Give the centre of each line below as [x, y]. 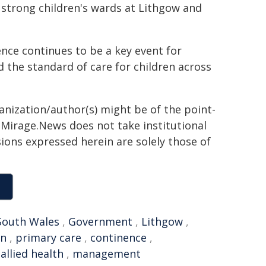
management [107, 254]
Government [100, 221]
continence [118, 237]
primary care [48, 237]
